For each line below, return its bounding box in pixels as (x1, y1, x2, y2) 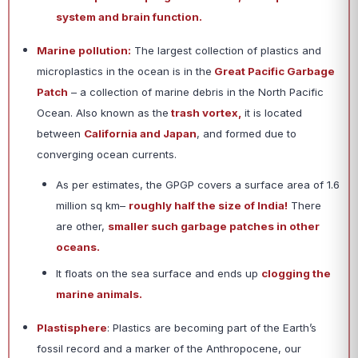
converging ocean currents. (37, 148, 177, 161)
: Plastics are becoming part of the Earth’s (107, 321, 316, 335)
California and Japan (84, 127, 197, 141)
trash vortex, (169, 106, 241, 120)
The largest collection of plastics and (131, 44, 321, 58)
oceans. (56, 241, 100, 254)
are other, (56, 220, 108, 233)
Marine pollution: (37, 44, 131, 58)
